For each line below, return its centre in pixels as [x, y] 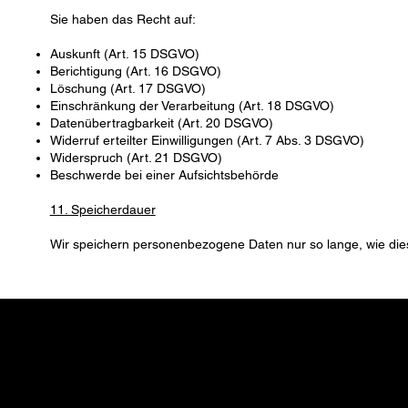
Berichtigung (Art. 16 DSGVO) [135, 71]
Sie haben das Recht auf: [122, 20]
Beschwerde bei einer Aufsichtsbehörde [164, 175]
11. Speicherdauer [102, 210]
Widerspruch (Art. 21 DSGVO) [136, 158]
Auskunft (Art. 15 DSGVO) [124, 54]
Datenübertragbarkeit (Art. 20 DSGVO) [161, 123]
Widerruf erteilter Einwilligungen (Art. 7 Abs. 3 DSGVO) [207, 141]
